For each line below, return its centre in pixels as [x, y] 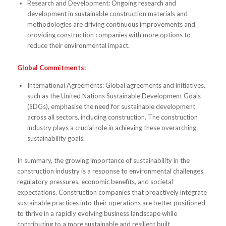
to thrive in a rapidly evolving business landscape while [97, 214]
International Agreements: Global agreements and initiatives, [116, 86]
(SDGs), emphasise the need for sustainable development [111, 107]
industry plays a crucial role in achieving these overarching [111, 128]
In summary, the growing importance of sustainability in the [103, 161]
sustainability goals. [56, 138]
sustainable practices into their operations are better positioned [111, 203]
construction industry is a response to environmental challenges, [111, 171]
